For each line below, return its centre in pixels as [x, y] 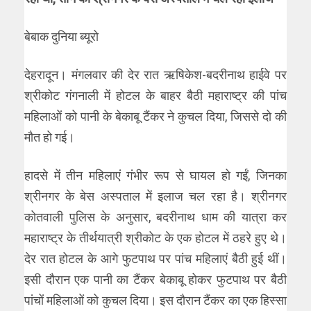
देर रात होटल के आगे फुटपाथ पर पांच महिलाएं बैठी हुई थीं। [155, 259]
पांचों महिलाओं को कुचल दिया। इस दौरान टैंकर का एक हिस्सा [155, 301]
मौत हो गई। [50, 137]
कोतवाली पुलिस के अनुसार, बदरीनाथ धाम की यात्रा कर [155, 217]
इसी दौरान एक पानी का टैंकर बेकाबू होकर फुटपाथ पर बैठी [155, 280]
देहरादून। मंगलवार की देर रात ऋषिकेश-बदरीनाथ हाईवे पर [155, 75]
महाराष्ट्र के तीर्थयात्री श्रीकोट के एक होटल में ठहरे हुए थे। [155, 238]
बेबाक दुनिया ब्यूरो [61, 37]
